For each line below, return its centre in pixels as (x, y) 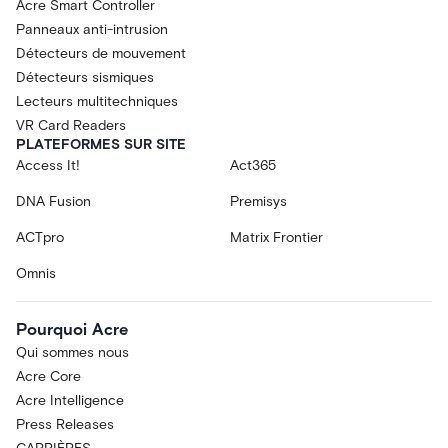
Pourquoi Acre (72, 328)
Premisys (258, 201)
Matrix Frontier (276, 237)
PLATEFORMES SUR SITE (101, 144)
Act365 (253, 165)
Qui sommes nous (72, 352)
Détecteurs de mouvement (101, 53)
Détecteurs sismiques (85, 77)
